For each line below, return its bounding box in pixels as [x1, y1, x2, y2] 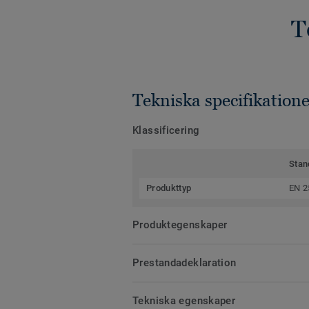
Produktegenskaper [132, 219, 228, 232]
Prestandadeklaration [132, 257, 237, 270]
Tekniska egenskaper [132, 295, 236, 308]
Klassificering [132, 124, 200, 137]
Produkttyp [146, 183, 192, 194]
